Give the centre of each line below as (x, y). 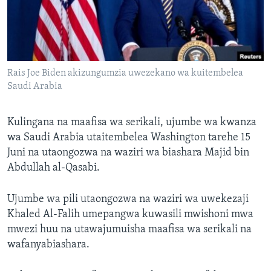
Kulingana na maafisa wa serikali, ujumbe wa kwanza (132, 123)
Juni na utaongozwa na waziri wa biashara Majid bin (128, 153)
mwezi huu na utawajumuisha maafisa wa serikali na (129, 230)
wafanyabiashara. (48, 245)
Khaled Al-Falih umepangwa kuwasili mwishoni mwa (130, 215)
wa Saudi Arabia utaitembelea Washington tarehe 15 (129, 138)
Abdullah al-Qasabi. (54, 168)
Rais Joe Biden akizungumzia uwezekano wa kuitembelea (125, 73)
